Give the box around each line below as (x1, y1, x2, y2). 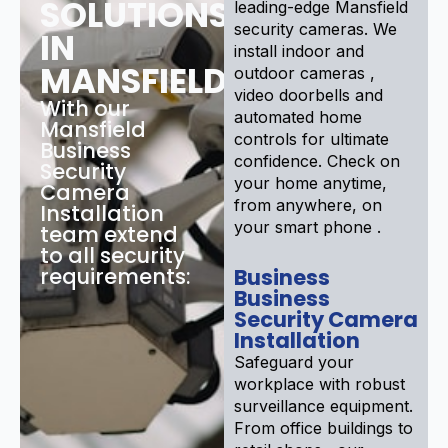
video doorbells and (234, 84, 383, 105)
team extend (40, 219, 178, 249)
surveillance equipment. (234, 395, 413, 416)
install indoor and (234, 40, 364, 61)
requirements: (40, 261, 191, 291)
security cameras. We (234, 18, 397, 39)
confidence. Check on (234, 150, 400, 171)
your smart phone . (234, 216, 381, 237)
